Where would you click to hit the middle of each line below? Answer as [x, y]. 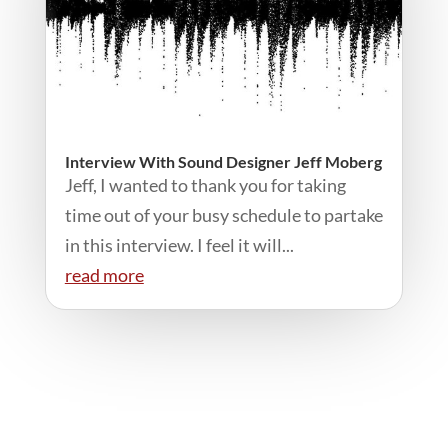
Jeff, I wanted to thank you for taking [205, 184]
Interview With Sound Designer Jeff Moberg [223, 161]
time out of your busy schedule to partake [223, 214]
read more [104, 274]
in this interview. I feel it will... [179, 244]
